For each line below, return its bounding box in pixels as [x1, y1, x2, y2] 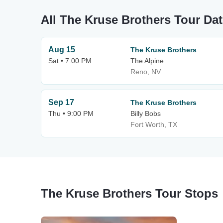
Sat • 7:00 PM [48, 57, 92, 65]
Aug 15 [48, 45, 75, 54]
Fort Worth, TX [130, 120, 177, 128]
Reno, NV [130, 68, 161, 76]
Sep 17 [48, 98, 74, 107]
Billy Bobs [130, 110, 161, 117]
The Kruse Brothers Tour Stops [41, 187, 218, 200]
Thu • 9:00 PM [48, 110, 94, 117]
